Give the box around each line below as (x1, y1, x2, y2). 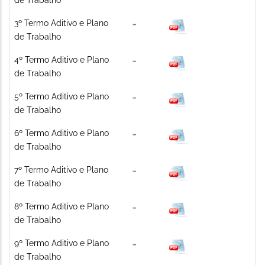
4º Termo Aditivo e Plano (14, 54, 109, 64)
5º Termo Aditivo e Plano (14, 91, 109, 101)
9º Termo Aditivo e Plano (14, 238, 109, 248)
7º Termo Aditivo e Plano (14, 164, 108, 174)
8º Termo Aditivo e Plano (14, 201, 109, 211)
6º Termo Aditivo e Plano (14, 128, 109, 138)
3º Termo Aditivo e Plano (14, 18, 108, 28)
